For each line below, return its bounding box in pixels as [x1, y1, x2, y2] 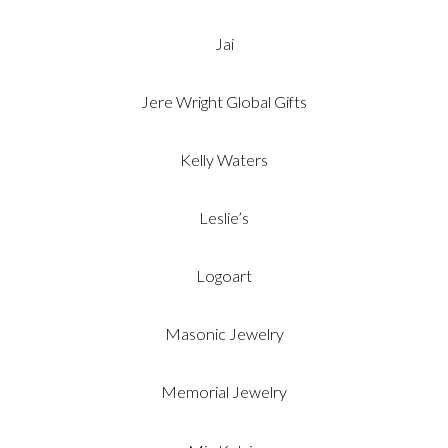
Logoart [196, 266, 252, 286]
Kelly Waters [180, 149, 268, 169]
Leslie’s [199, 207, 249, 227]
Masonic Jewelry [164, 324, 284, 344]
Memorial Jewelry [161, 382, 287, 402]
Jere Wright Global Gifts [141, 91, 307, 111]
